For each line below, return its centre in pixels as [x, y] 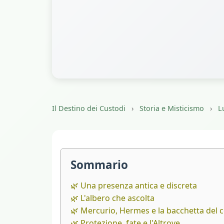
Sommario [99, 165]
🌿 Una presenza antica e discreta [134, 186]
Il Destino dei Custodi [89, 108]
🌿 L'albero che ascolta [112, 198]
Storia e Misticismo [172, 108]
